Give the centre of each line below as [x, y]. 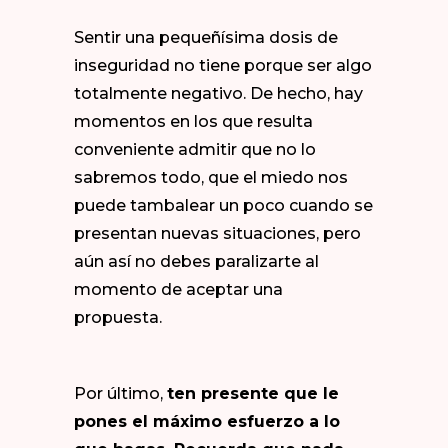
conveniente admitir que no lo [195, 149]
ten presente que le [253, 393]
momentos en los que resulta [193, 121]
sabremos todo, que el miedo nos [211, 177]
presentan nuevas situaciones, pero [217, 233]
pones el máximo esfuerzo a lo [207, 421]
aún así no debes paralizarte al [196, 261]
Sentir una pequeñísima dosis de [206, 37]
